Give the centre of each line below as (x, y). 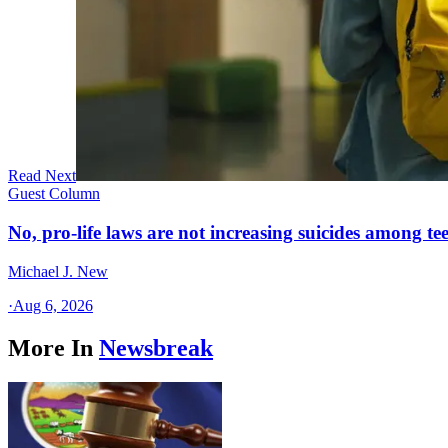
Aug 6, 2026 (53, 305)
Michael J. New (58, 271)
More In (50, 347)
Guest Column (54, 194)
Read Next (42, 176)
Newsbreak (156, 347)
